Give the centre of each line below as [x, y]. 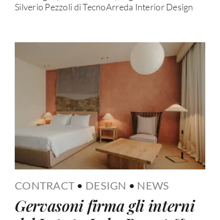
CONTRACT [45, 186]
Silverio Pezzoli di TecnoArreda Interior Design [104, 7]
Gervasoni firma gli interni [105, 206]
